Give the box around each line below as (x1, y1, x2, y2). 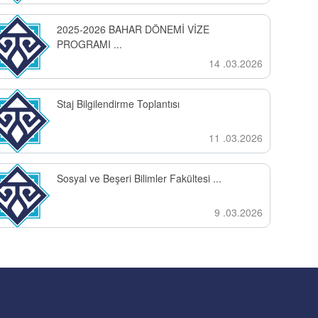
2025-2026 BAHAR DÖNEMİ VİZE (56, 22, 209, 36)
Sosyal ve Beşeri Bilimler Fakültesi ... (56, 171, 221, 185)
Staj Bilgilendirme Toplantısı (56, 97, 180, 111)
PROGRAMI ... (56, 37, 122, 51)
